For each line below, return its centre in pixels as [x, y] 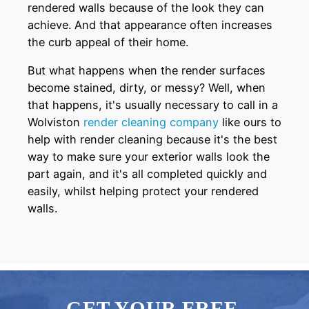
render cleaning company [151, 122]
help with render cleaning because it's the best [152, 140]
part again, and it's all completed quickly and [147, 174]
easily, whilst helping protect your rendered [143, 191]
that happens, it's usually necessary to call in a [153, 105]
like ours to [250, 122]
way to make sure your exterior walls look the [149, 157]
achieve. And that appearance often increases [150, 24]
